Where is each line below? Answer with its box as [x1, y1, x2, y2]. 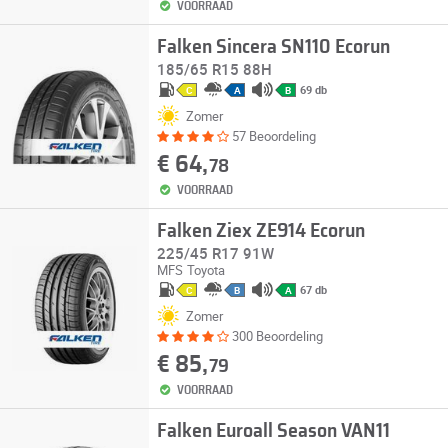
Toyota [186, 261, 225, 279]
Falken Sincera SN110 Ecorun [156, 37, 390, 57]
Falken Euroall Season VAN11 [156, 421, 390, 441]
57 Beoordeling [231, 127, 316, 145]
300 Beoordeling [231, 327, 323, 345]
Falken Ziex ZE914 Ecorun [156, 221, 365, 241]
